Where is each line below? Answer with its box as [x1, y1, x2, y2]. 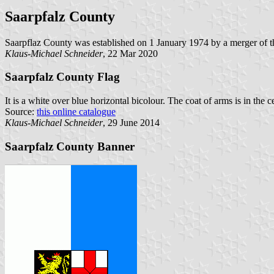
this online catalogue [37, 106, 116, 117]
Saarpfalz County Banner [5, 139, 135, 153]
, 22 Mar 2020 [103, 48, 158, 59]
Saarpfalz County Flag [5, 70, 120, 84]
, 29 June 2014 [103, 117, 160, 128]
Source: [5, 106, 37, 117]
